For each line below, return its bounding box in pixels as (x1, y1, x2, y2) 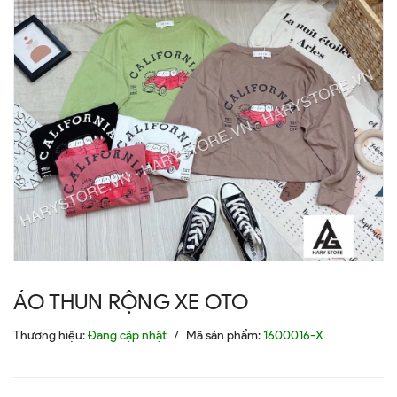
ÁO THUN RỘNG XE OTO (13, 288, 249, 315)
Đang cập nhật (88, 327, 167, 343)
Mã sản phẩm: (186, 327, 263, 343)
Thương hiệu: (13, 327, 88, 343)
